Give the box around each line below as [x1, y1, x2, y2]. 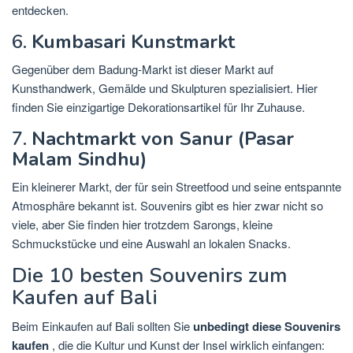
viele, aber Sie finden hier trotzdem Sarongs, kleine [12, 216, 273, 233]
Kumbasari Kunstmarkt [32, 29, 235, 55]
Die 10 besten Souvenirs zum [12, 262, 287, 290]
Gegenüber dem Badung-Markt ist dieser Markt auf [12, 61, 273, 78]
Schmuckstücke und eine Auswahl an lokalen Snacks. [12, 235, 291, 252]
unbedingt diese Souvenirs [193, 318, 340, 336]
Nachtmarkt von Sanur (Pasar [32, 126, 294, 152]
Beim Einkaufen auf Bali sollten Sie [12, 318, 193, 335]
